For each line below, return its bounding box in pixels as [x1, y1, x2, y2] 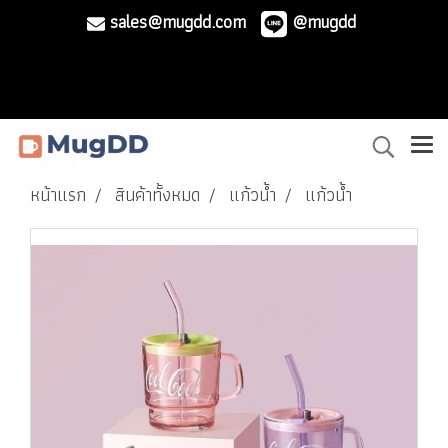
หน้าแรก [30, 179, 86, 209]
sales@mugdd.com [104, 7, 246, 36]
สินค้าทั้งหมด [115, 179, 200, 209]
